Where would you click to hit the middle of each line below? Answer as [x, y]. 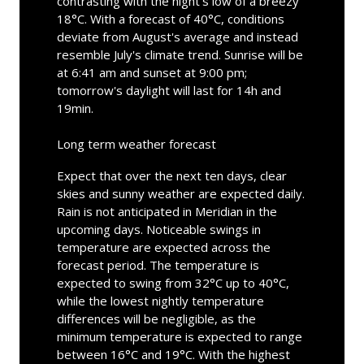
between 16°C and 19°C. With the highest [173, 354]
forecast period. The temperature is [158, 264]
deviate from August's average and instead [177, 36]
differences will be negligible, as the [156, 318]
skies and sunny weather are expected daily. [180, 193]
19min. [75, 108]
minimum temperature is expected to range [179, 336]
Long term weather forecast [136, 143]
